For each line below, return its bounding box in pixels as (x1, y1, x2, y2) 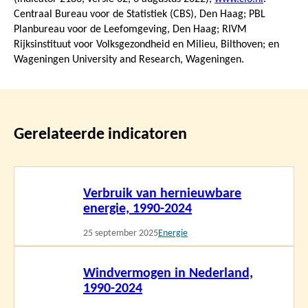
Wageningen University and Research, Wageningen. (14, 54, 244, 65)
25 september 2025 (83, 228, 158, 239)
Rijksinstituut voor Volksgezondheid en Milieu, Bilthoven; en (14, 38, 279, 50)
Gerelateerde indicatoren (14, 126, 187, 143)
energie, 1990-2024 (83, 201, 192, 216)
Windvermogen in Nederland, (83, 266, 253, 280)
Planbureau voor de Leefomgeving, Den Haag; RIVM (14, 23, 247, 35)
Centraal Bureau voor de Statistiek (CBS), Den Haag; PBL (14, 8, 265, 20)
